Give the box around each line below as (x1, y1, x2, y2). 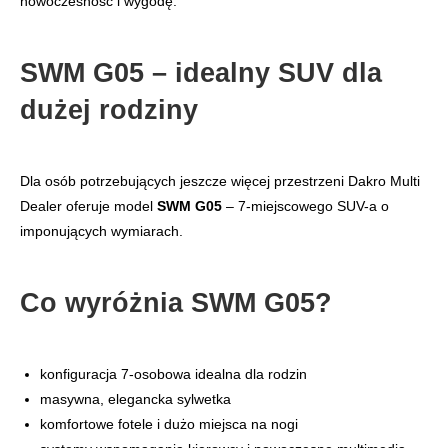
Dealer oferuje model (20, 198, 157, 215)
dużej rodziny (20, 94, 198, 125)
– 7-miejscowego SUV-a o (222, 198, 389, 215)
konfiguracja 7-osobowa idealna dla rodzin (40, 366, 307, 383)
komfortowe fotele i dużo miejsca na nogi (40, 416, 298, 433)
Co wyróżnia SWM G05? (20, 287, 332, 318)
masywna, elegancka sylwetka (40, 391, 231, 408)
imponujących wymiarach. (20, 223, 183, 240)
